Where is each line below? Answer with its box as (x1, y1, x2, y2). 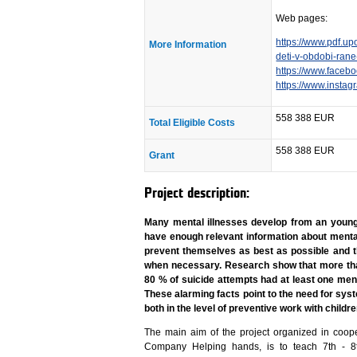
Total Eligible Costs (149, 117, 236, 129)
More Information (149, 39, 227, 51)
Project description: (144, 186, 250, 201)
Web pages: (276, 13, 328, 25)
